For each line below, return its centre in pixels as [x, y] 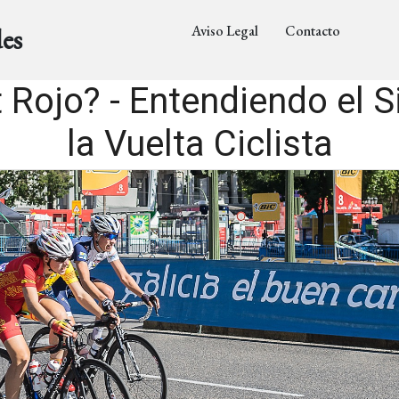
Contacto [312, 31]
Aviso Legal [224, 31]
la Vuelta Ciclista [199, 144]
